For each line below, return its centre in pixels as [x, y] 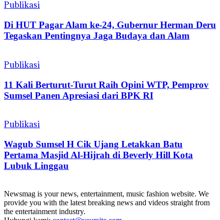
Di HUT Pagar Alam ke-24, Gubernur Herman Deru [110, 25]
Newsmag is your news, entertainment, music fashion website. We [106, 193]
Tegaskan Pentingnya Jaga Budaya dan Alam [97, 36]
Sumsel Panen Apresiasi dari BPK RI [79, 95]
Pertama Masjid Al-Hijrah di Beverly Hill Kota [98, 155]
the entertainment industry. [45, 211]
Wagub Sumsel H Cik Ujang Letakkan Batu [93, 144]
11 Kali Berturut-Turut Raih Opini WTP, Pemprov [106, 84]
